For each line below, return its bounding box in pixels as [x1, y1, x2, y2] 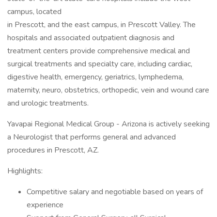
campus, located [7, 6, 62, 17]
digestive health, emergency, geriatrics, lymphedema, [7, 72, 184, 82]
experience [27, 200, 63, 210]
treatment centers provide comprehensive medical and [7, 46, 190, 56]
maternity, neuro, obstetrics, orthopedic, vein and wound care [7, 85, 209, 95]
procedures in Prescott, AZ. [7, 145, 99, 155]
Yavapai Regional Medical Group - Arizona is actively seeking [7, 119, 210, 129]
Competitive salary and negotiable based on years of [27, 186, 203, 197]
